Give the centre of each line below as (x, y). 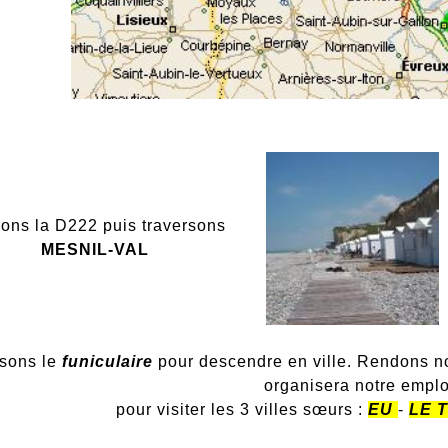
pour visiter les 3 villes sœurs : (242, 410)
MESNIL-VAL (94, 250)
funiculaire (107, 362)
